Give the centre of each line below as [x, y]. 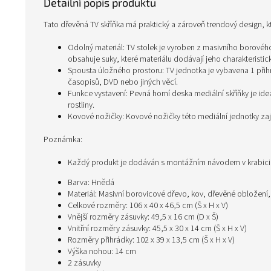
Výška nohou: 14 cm [102, 252]
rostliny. [81, 105]
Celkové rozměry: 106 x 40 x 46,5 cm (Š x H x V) [148, 206]
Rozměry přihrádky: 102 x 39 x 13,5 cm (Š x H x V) [151, 240]
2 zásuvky [84, 263]
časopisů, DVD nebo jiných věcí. [123, 82]
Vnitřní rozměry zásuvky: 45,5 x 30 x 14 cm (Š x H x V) [157, 229]
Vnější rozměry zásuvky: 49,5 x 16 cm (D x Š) [143, 217]
